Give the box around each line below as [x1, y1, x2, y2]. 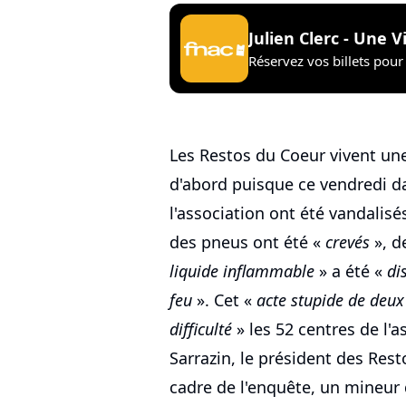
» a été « [314, 260, 387, 283]
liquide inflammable [169, 260, 314, 283]
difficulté [169, 318, 232, 341]
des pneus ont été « [169, 231, 325, 254]
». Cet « [192, 289, 256, 312]
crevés [325, 231, 370, 254]
